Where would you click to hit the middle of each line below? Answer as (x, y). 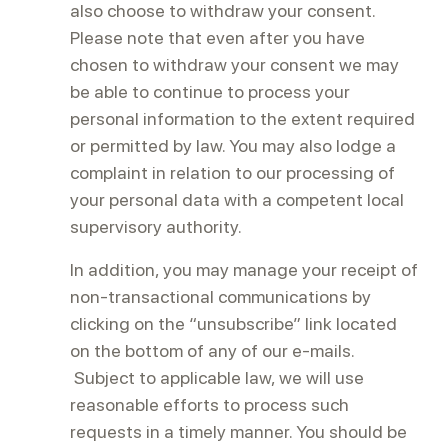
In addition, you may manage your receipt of (244, 269)
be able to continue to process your (210, 91)
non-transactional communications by (220, 296)
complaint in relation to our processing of (232, 172)
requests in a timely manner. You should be (238, 431)
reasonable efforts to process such (209, 404)
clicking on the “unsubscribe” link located (233, 323)
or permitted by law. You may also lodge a (233, 145)
